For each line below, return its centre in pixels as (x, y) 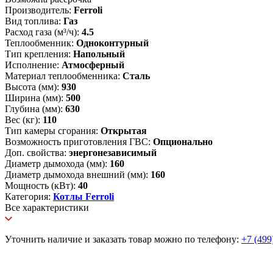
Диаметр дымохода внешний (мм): (78, 174)
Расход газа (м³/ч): (43, 32)
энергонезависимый (113, 152)
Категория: (29, 196)
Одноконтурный (112, 43)
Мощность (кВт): (41, 185)
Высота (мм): (33, 87)
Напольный (99, 54)
